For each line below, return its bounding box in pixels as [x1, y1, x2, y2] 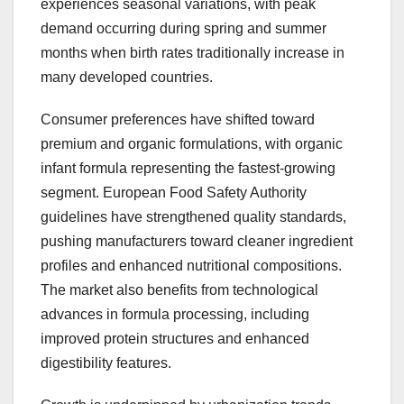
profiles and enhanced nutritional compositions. [41, 258, 342, 274]
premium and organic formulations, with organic [41, 136, 343, 152]
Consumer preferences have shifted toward [41, 112, 315, 128]
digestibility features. [41, 355, 171, 372]
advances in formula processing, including [41, 307, 309, 323]
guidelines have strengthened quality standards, [41, 209, 346, 225]
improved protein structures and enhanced [41, 331, 309, 347]
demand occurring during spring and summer [41, 21, 326, 37]
